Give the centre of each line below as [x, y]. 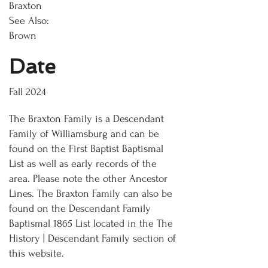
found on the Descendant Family [80, 208]
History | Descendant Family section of [92, 238]
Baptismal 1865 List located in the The [91, 223]
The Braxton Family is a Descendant [86, 119]
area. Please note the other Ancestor [88, 179]
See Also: [29, 21]
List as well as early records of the [83, 164]
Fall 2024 [28, 92]
